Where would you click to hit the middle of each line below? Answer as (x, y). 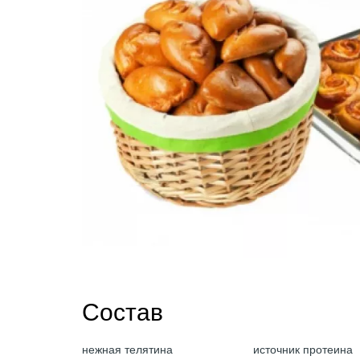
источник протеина (303, 350)
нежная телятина (127, 350)
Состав (123, 312)
